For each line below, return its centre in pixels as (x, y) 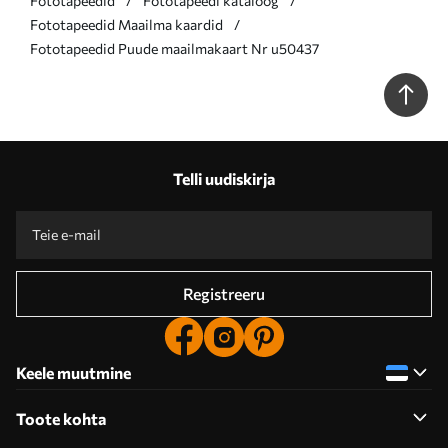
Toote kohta (61, 418)
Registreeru (224, 293)
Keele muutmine (73, 372)
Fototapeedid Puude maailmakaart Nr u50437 (174, 48)
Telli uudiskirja (224, 178)
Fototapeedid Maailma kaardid (126, 24)
